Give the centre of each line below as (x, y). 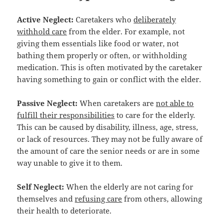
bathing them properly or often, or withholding (102, 55)
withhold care (42, 31)
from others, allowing (162, 198)
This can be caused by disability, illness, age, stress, (108, 127)
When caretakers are (117, 103)
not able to (175, 103)
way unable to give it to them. (70, 163)
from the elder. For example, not (126, 31)
